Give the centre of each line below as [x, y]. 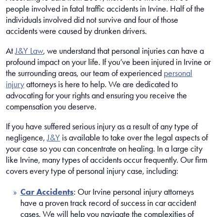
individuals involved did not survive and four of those [92, 20]
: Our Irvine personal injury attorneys [134, 192]
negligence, [26, 137]
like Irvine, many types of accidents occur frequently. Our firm [107, 160]
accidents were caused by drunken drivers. [76, 31]
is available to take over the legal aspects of [134, 137]
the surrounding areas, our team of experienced [85, 73]
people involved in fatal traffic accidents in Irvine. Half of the [105, 8]
